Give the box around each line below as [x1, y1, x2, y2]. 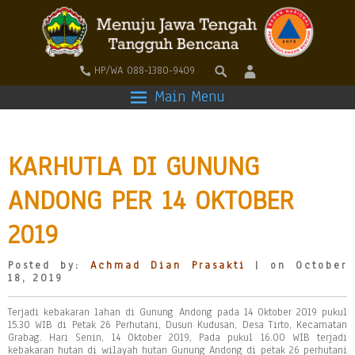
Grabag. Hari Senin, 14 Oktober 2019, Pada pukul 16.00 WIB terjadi [8, 330, 347, 345]
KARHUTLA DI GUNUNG [8, 148, 259, 184]
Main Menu [154, 86, 225, 107]
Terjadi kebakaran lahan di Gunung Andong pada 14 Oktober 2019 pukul [8, 305, 347, 319]
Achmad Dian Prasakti [90, 258, 246, 273]
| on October [245, 258, 348, 273]
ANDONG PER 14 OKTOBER [8, 182, 294, 218]
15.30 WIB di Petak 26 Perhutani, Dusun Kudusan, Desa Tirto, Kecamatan [8, 318, 347, 332]
